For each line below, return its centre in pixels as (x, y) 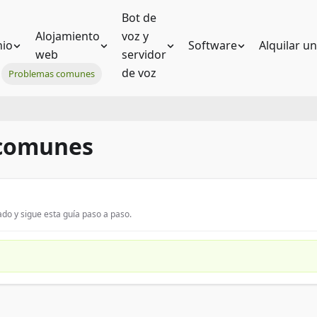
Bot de (139, 18)
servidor (144, 54)
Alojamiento (67, 36)
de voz (139, 73)
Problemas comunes (52, 74)
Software (213, 45)
